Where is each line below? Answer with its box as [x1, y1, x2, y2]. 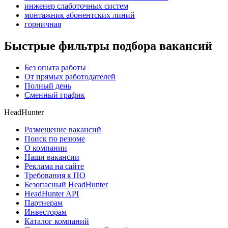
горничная [24, 20, 61, 29]
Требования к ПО [24, 171, 85, 180]
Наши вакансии [24, 153, 79, 162]
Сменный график [24, 91, 85, 100]
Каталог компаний [24, 217, 89, 226]
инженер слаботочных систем [24, 2, 128, 11]
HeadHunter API [24, 189, 79, 198]
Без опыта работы [24, 63, 86, 72]
